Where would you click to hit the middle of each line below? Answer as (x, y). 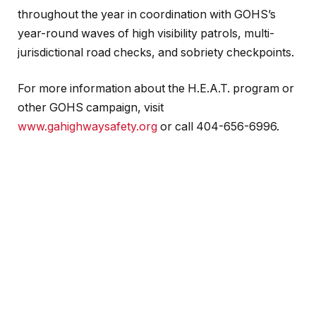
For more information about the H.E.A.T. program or (156, 89)
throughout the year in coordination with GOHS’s (147, 14)
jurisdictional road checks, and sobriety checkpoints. (156, 52)
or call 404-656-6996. (218, 127)
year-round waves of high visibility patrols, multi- (146, 33)
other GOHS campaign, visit (91, 108)
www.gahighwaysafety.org (87, 127)
